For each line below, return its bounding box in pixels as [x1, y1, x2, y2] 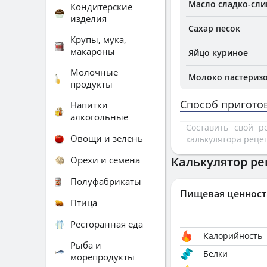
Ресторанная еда [70, 218, 143, 230]
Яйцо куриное [188, 47, 248, 58]
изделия [70, 13, 107, 24]
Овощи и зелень [70, 132, 143, 144]
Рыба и [70, 239, 101, 251]
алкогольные [70, 111, 128, 123]
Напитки [70, 99, 108, 111]
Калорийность [203, 230, 262, 241]
